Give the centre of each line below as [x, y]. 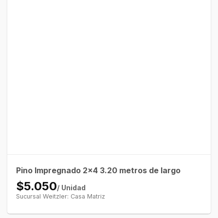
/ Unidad [71, 188]
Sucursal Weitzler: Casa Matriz [60, 197]
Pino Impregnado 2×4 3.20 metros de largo [98, 171]
